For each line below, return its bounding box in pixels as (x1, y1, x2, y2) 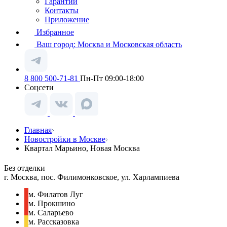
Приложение (45, 15, 89, 24)
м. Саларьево (28, 208, 73, 217)
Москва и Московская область (78, 40, 182, 49)
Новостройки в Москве (24, 135, 105, 143)
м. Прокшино (28, 199, 75, 208)
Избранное (36, 28, 74, 36)
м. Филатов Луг (28, 190, 83, 199)
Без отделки (4, 164, 45, 173)
